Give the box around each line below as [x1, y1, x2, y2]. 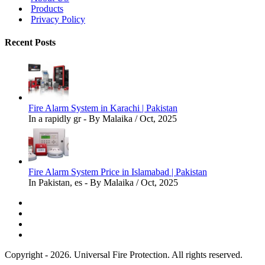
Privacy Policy [31, 14, 85, 24]
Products [31, 3, 63, 14]
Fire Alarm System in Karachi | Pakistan [28, 103, 177, 114]
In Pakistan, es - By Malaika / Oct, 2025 [28, 177, 178, 188]
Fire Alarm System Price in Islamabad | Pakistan [28, 167, 207, 177]
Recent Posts [5, 37, 56, 47]
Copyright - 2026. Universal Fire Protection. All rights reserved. [5, 250, 243, 260]
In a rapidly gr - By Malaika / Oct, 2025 [28, 114, 177, 124]
